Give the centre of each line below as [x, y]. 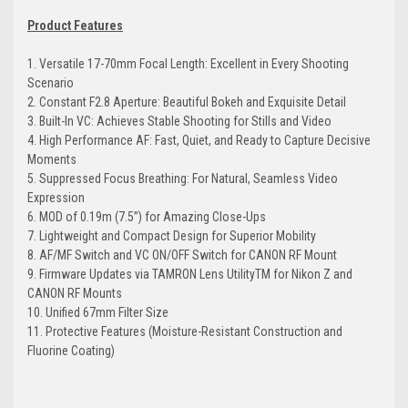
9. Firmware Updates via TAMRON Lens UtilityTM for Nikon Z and [190, 275]
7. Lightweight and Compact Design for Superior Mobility [172, 236]
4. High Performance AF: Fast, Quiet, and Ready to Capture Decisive [199, 141]
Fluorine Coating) [71, 351]
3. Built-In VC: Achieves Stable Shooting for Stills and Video [179, 122]
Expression [56, 198]
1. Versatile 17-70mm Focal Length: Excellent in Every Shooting [188, 64]
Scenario [51, 83]
